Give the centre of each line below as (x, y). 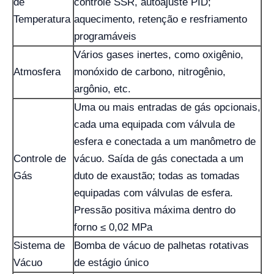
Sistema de (39, 245)
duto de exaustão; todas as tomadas (157, 176)
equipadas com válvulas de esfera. (154, 193)
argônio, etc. (102, 89)
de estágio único (111, 262)
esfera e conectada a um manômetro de (165, 141)
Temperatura (42, 19)
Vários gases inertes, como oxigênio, (159, 54)
